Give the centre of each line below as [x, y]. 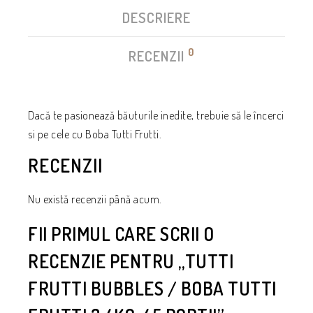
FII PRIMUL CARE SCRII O [121, 234]
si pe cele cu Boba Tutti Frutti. [95, 134]
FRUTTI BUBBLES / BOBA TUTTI [152, 289]
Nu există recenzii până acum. [95, 199]
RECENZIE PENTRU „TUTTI [131, 261]
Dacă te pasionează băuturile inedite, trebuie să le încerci [156, 116]
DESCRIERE [156, 18]
